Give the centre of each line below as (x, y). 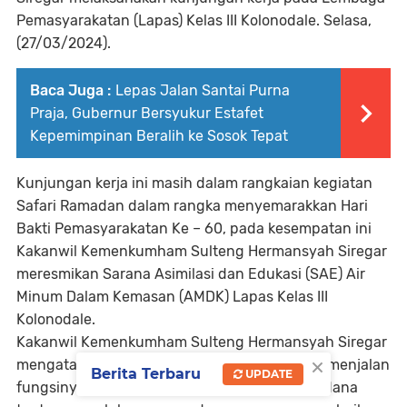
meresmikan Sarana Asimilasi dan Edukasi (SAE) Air (191, 274)
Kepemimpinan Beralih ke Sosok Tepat (159, 136)
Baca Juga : (70, 91)
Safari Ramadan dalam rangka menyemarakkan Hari (192, 206)
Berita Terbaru (146, 374)
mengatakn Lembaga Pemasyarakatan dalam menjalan (203, 365)
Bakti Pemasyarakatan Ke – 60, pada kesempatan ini (194, 229)
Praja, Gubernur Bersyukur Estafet (147, 114)
